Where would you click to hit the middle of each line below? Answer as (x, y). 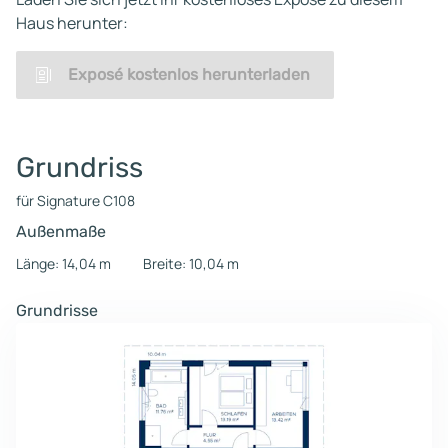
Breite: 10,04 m (191, 263)
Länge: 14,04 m (63, 263)
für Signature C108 (75, 200)
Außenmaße (61, 231)
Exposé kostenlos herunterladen (189, 74)
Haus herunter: (72, 23)
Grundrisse (57, 310)
